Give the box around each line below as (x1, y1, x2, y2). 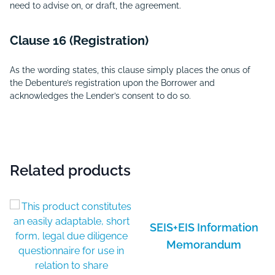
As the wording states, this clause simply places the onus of (10, 65, 250, 75)
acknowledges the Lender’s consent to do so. (10, 91, 191, 101)
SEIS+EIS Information (149, 221, 258, 234)
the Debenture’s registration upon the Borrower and (10, 78, 215, 88)
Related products (10, 161, 131, 179)
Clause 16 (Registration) (10, 33, 149, 48)
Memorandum (166, 238, 241, 251)
